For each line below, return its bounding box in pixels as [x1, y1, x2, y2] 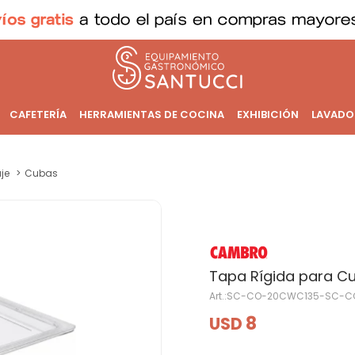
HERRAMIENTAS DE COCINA [78, 107, 224, 122]
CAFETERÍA [9, 107, 67, 122]
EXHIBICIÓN [236, 107, 299, 122]
